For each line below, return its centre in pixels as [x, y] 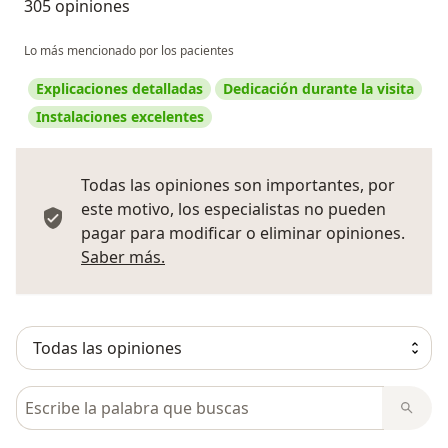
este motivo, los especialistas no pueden [233, 208]
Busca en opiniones [92, 396]
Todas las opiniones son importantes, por [238, 184]
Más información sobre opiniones [292, 255]
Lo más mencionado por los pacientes [129, 50]
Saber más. [123, 256]
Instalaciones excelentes [120, 116]
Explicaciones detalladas [119, 88]
